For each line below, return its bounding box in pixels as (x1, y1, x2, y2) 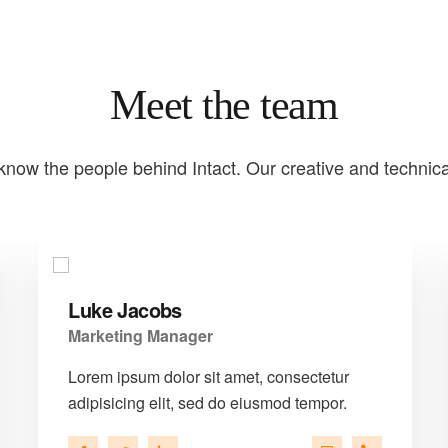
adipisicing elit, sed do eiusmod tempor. (68, 391, 348, 414)
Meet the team (110, 82, 338, 128)
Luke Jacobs (68, 295, 182, 324)
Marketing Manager (68, 324, 214, 347)
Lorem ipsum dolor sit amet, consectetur (68, 365, 350, 388)
